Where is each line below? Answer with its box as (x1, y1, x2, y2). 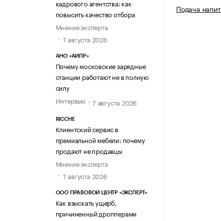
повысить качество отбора (55, 8, 135, 19)
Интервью (55, 95, 85, 106)
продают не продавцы (55, 145, 122, 155)
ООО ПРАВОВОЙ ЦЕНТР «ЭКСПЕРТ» (55, 189, 147, 195)
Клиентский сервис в (55, 123, 118, 134)
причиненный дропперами (55, 208, 137, 218)
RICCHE (55, 116, 75, 122)
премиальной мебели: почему (55, 134, 145, 145)
